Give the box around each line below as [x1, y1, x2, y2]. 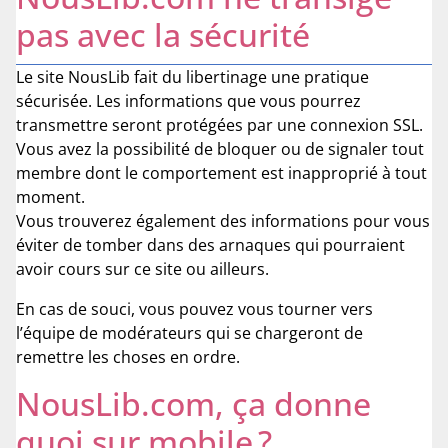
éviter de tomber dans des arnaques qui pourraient [16, 234, 405, 257]
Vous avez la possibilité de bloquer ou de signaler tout [16, 138, 424, 161]
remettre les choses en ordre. [16, 346, 240, 369]
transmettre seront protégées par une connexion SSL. [16, 114, 423, 137]
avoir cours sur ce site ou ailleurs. [16, 258, 269, 281]
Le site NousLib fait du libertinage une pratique [16, 66, 369, 89]
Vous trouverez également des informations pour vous [16, 210, 430, 233]
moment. [16, 186, 85, 209]
